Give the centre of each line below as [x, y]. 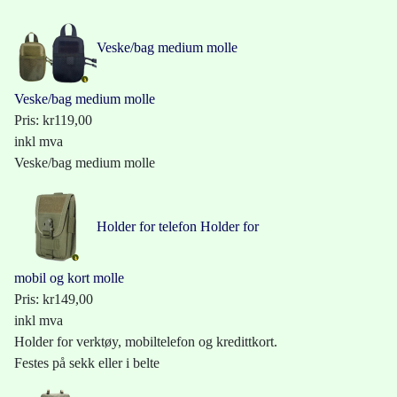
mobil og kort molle [69, 278]
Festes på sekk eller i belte [87, 363]
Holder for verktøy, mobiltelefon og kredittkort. [146, 342]
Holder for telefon [147, 227]
